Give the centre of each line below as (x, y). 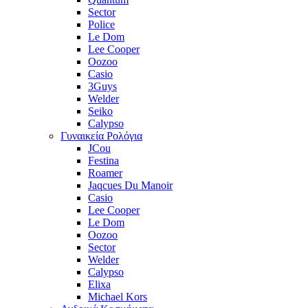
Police (101, 24)
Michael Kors (118, 297)
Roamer (105, 173)
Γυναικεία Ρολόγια (101, 136)
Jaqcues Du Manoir (130, 185)
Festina (103, 161)
